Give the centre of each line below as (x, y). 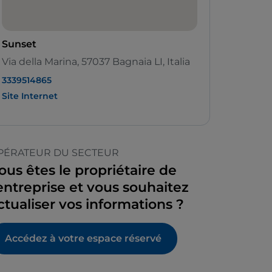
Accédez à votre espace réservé (83, 239)
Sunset (19, 44)
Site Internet (30, 96)
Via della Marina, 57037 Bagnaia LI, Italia (96, 62)
